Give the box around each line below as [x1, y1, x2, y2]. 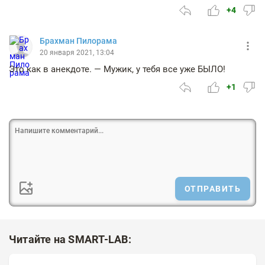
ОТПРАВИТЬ [184, 184, 241, 194]
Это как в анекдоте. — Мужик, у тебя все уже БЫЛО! [9, 64, 225, 75]
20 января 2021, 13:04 [40, 49, 114, 57]
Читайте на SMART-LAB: [9, 233, 131, 246]
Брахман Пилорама [40, 36, 117, 46]
